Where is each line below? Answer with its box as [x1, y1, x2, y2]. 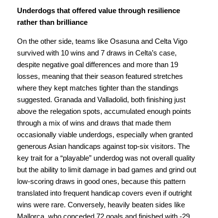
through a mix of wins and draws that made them [17, 119, 171, 127]
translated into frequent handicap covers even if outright [17, 189, 192, 197]
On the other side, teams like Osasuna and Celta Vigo [17, 37, 187, 45]
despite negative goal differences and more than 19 [17, 60, 178, 69]
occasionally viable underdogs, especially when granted [17, 130, 193, 139]
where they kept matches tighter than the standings [17, 84, 179, 92]
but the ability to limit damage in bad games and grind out [17, 165, 196, 174]
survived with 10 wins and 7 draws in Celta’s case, [17, 49, 177, 57]
